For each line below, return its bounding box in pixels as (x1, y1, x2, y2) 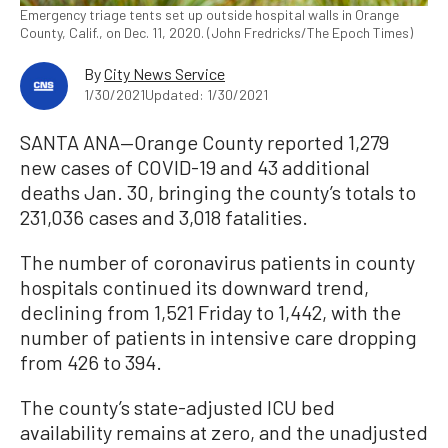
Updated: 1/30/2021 (145, 86, 268, 103)
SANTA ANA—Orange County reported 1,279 (20, 130, 389, 154)
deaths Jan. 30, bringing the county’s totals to (20, 180, 416, 204)
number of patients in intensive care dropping (20, 325, 417, 349)
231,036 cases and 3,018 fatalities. (20, 205, 308, 229)
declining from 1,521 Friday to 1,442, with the (20, 300, 401, 324)
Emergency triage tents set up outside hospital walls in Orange (20, 6, 399, 23)
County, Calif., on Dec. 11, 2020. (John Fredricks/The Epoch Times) (20, 24, 413, 41)
